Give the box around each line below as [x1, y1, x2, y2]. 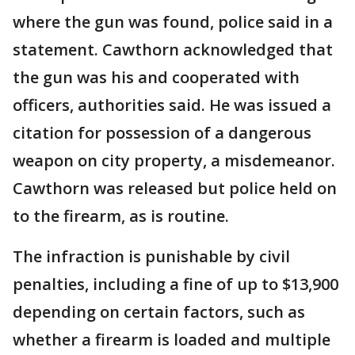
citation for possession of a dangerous [13, 122, 311, 144]
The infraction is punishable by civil [13, 246, 290, 268]
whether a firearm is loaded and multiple [13, 329, 330, 351]
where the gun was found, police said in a [13, 11, 333, 33]
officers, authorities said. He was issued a [13, 94, 331, 116]
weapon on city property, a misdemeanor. [13, 150, 335, 172]
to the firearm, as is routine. [13, 205, 233, 227]
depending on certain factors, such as [13, 301, 305, 323]
